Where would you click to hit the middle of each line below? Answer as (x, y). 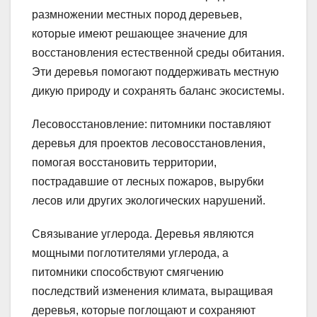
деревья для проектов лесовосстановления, (149, 144)
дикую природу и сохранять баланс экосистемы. (158, 91)
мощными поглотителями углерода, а (130, 253)
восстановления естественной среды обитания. (158, 53)
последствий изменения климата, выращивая (152, 292)
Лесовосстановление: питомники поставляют (151, 125)
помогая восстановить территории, (124, 163)
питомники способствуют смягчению (128, 272)
